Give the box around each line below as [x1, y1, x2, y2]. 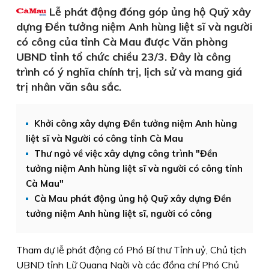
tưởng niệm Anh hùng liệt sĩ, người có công [26, 208, 212, 219]
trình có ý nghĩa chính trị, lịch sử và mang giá [16, 65, 242, 79]
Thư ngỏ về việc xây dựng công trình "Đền [34, 148, 217, 159]
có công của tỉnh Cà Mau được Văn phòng [16, 35, 228, 49]
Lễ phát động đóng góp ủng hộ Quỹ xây [46, 5, 251, 19]
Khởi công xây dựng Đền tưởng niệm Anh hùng [34, 118, 237, 129]
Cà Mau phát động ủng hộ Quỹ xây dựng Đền [34, 193, 231, 204]
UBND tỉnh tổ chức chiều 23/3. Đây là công [16, 50, 231, 64]
